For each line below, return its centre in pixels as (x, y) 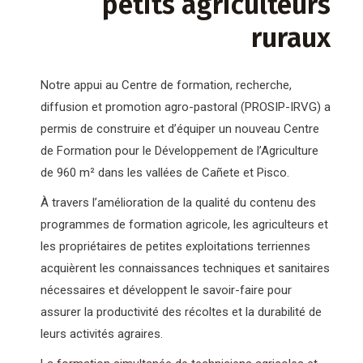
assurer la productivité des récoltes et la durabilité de (181, 312)
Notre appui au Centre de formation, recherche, (166, 85)
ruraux (291, 37)
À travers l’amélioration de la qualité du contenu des (178, 202)
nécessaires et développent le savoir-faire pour (166, 290)
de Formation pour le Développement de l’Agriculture (179, 150)
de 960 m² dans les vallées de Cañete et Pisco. (164, 172)
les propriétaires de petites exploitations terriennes (175, 246)
